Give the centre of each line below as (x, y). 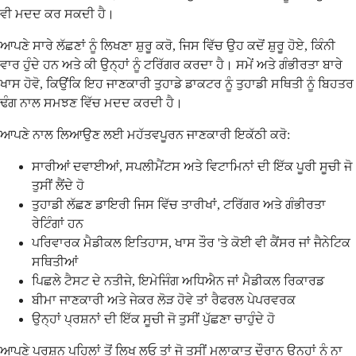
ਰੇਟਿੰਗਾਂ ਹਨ (58, 224)
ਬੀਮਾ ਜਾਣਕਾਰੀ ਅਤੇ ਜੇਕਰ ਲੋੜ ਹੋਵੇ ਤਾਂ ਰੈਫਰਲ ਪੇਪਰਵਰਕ (164, 300)
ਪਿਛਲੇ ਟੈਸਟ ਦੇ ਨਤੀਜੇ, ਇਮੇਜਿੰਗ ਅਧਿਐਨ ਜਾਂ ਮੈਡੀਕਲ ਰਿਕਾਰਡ (178, 281)
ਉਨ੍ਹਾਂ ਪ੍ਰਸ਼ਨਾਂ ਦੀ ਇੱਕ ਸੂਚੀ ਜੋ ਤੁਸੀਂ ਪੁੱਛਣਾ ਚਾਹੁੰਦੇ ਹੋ (153, 319)
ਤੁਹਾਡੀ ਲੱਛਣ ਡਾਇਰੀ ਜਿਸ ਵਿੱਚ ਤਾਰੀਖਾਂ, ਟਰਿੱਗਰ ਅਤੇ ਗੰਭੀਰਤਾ (179, 205)
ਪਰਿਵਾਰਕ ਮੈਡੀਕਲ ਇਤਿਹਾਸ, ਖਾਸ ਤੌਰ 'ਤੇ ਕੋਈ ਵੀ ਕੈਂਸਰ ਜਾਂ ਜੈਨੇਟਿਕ (191, 243)
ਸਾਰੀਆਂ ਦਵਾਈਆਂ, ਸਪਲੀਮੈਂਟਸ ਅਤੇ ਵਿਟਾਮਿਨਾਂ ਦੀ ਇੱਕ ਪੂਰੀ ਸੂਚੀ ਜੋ (192, 167)
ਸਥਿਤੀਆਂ (55, 262)
